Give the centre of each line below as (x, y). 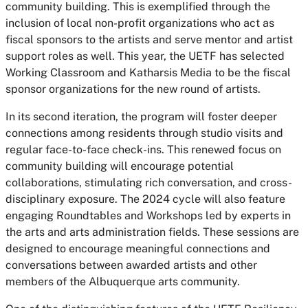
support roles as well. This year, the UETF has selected (145, 56)
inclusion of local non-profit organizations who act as (140, 23)
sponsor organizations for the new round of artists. (133, 89)
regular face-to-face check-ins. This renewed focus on (143, 150)
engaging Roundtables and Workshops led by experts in (148, 216)
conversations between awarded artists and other (131, 265)
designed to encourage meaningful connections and (138, 249)
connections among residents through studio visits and (144, 133)
